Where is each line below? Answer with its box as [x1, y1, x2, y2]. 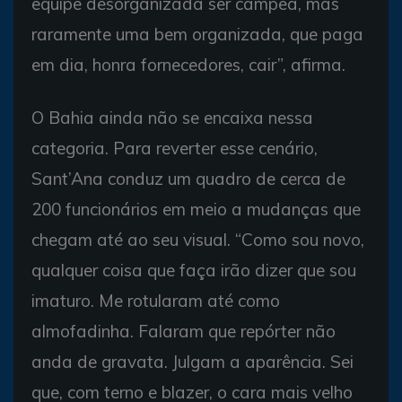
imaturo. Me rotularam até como [31, 290, 280, 311]
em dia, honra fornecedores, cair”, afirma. [31, 54, 345, 75]
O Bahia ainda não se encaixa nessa [31, 107, 313, 128]
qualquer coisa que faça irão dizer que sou [31, 259, 356, 281]
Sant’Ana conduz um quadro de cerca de [31, 168, 345, 189]
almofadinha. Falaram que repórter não [31, 320, 336, 342]
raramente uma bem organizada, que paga [31, 23, 363, 45]
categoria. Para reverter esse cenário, [31, 137, 318, 159]
